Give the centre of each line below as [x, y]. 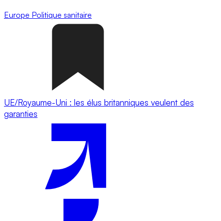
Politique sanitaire [62, 15]
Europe [18, 15]
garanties [21, 113]
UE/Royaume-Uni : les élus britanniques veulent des [99, 102]
